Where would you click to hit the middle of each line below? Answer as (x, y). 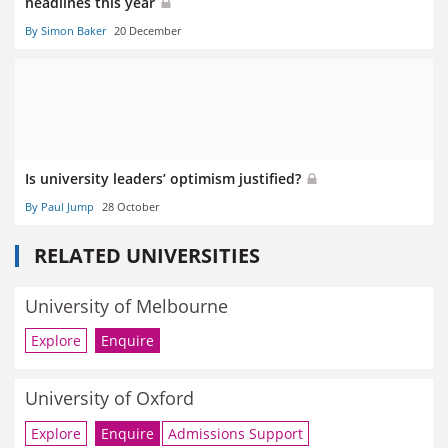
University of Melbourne (126, 305)
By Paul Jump (59, 206)
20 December (147, 30)
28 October (130, 206)
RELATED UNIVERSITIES (147, 255)
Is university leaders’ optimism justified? (165, 178)
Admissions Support (235, 433)
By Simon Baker (65, 30)
